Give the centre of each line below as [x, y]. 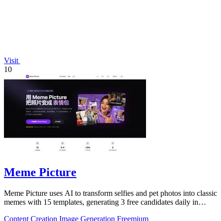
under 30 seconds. [32, 211]
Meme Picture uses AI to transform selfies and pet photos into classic [110, 193]
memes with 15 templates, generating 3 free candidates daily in [101, 202]
